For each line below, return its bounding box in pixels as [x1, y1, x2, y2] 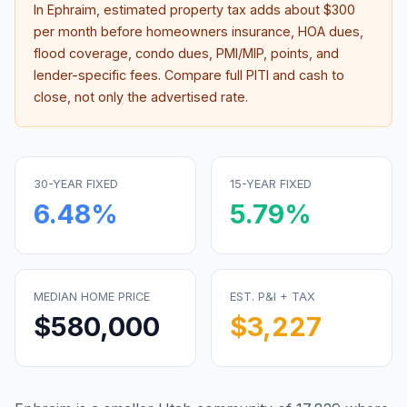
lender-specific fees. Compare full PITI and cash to [34, 67, 344, 83]
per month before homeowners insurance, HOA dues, [34, 24, 363, 39]
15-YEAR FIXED [230, 177, 312, 191]
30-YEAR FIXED [34, 177, 118, 191]
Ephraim [47, 2, 96, 17]
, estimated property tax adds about [96, 2, 323, 17]
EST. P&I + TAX [230, 290, 315, 303]
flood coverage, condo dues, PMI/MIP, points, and [34, 45, 339, 61]
